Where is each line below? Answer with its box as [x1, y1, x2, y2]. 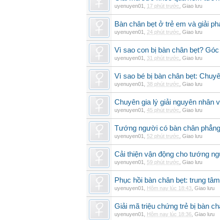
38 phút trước [147, 81, 179, 87]
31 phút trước [147, 55, 179, 61]
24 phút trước [147, 29, 179, 35]
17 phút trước [147, 3, 179, 9]
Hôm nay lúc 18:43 [147, 185, 192, 191]
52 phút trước [147, 133, 179, 139]
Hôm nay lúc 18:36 [147, 211, 192, 217]
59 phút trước [147, 159, 179, 165]
